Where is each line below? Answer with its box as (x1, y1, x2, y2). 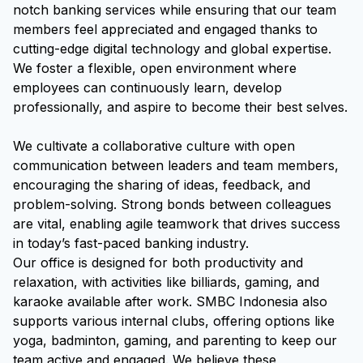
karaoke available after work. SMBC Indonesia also (13, 293, 327, 310)
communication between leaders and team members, (13, 157, 339, 173)
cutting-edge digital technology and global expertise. (13, 41, 331, 57)
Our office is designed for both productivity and (13, 254, 303, 271)
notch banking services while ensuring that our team (13, 2, 336, 18)
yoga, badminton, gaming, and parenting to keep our (13, 332, 337, 348)
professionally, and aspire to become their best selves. (13, 99, 348, 115)
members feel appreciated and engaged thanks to (13, 21, 318, 37)
